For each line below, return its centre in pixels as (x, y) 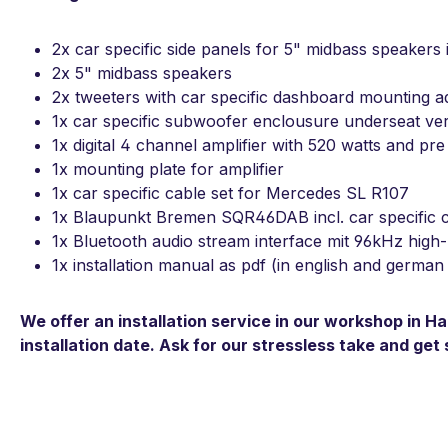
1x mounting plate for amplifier (168, 169)
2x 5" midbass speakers (142, 73)
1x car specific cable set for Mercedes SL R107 (230, 193)
